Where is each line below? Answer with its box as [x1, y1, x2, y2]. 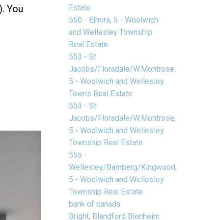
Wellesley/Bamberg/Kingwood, [69, 162, 177, 172]
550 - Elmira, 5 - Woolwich [69, 15, 159, 25]
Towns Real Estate [69, 88, 133, 98]
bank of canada [69, 199, 121, 209]
